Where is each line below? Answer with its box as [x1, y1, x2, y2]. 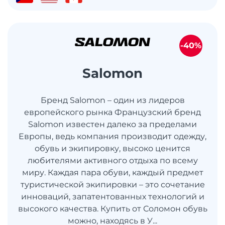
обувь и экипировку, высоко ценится [35, 144, 190, 154]
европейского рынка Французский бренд [24, 107, 201, 118]
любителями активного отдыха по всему [27, 156, 198, 166]
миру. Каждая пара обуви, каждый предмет [22, 168, 203, 178]
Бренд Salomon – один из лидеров [40, 95, 185, 105]
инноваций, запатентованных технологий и [21, 192, 204, 202]
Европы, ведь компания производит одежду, [19, 132, 206, 142]
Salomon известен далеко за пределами [28, 120, 197, 130]
